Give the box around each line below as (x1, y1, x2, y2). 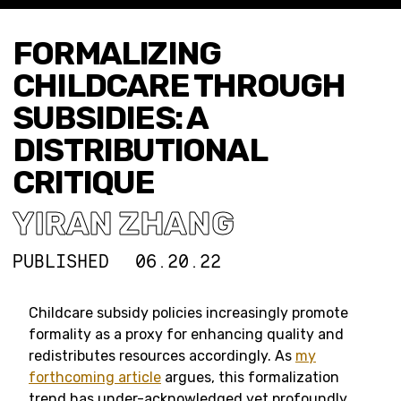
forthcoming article (29, 369, 161, 386)
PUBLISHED (13, 251, 109, 272)
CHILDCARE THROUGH (13, 66, 346, 105)
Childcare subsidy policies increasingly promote (29, 304, 348, 321)
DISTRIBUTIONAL (13, 131, 266, 169)
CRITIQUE (13, 163, 155, 201)
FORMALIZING (13, 34, 221, 73)
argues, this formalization (161, 369, 339, 386)
